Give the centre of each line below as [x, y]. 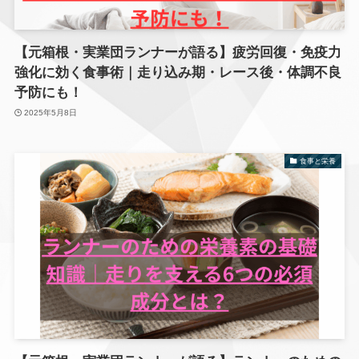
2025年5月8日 [51, 112]
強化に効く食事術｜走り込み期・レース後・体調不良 [177, 73]
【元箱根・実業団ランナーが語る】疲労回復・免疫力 [177, 53]
